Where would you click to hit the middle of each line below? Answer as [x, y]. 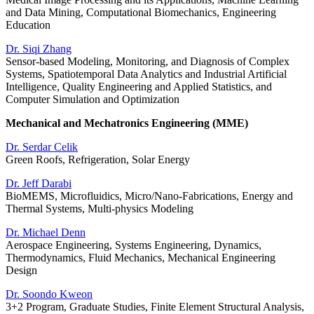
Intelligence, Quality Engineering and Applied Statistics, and [139, 87]
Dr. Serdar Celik [42, 147]
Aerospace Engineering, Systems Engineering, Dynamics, [134, 245]
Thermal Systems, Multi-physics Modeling [100, 209]
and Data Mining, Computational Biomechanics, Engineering [141, 13]
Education [28, 25]
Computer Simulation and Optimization [93, 100]
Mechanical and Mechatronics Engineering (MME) [127, 123]
